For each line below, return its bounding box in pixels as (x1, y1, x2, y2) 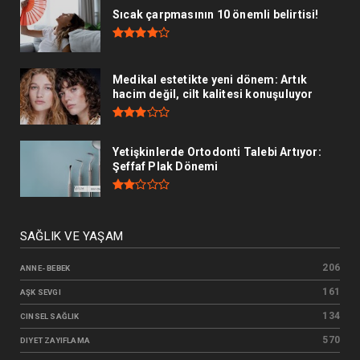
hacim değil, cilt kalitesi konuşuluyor (112, 88, 313, 101)
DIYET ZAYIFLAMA (20, 335, 90, 345)
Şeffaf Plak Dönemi (112, 160, 219, 174)
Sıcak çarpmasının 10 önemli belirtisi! (112, 8, 319, 22)
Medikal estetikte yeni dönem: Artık (112, 73, 307, 87)
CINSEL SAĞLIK (20, 311, 80, 321)
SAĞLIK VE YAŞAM (20, 228, 123, 243)
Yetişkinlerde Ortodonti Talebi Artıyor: (112, 145, 321, 159)
